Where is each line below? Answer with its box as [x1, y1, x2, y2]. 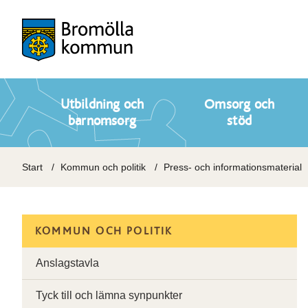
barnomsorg [68, 114, 136, 128]
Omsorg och [204, 98, 275, 111]
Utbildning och [60, 98, 144, 111]
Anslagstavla [36, 257, 99, 269]
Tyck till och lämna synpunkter [36, 289, 182, 301]
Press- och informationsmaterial [164, 162, 302, 173]
